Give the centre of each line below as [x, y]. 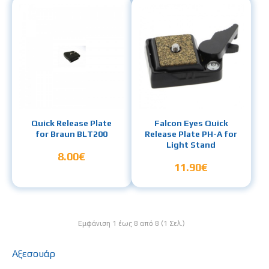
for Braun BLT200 [72, 134]
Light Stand [191, 145]
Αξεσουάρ [34, 254]
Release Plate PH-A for [191, 134]
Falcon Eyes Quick [191, 123]
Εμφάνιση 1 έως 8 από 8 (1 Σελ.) [131, 224]
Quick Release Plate [72, 123]
